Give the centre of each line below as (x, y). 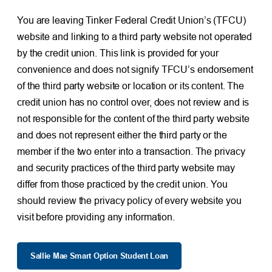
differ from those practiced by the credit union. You (122, 184)
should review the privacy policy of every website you (129, 201)
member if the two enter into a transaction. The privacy (131, 151)
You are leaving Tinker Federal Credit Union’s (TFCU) (131, 20)
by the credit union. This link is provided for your (117, 53)
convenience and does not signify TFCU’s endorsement (135, 70)
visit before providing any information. (96, 217)
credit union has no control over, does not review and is (133, 102)
